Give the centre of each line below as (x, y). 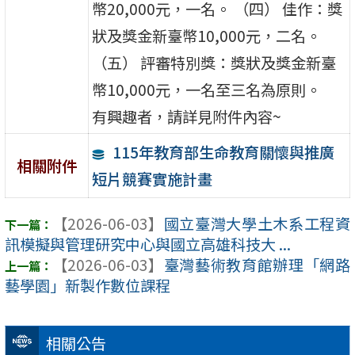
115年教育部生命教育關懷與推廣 (223, 152)
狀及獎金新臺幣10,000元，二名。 (207, 35)
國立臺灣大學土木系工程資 (257, 223)
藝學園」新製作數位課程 (88, 285)
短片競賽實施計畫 (153, 179)
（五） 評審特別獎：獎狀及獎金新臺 (214, 62)
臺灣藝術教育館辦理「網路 (257, 264)
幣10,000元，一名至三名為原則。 (207, 89)
